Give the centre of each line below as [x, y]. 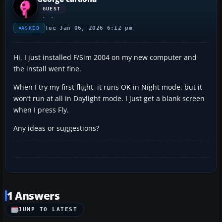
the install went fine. [47, 68]
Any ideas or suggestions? [56, 128]
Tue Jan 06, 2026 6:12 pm [89, 28]
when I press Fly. [41, 110]
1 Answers [33, 195]
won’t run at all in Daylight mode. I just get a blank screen [109, 98]
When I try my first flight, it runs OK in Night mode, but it [108, 87]
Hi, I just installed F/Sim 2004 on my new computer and [105, 57]
